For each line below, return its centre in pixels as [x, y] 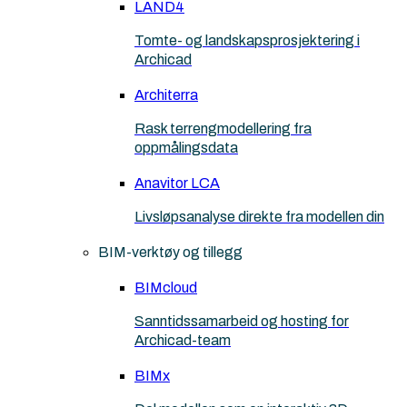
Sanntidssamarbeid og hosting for [242, 321]
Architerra [166, 95]
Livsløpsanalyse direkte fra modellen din [259, 217]
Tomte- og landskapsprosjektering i [247, 40]
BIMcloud [166, 288]
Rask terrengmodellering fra [223, 129]
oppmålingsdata [186, 148]
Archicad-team [183, 340]
